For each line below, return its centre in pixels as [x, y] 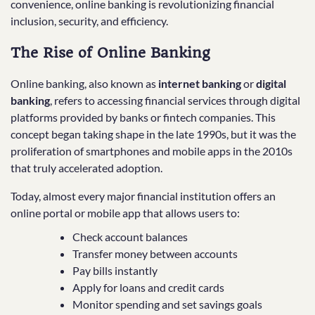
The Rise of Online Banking [110, 52]
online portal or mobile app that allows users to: [125, 213]
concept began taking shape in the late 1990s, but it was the [153, 134]
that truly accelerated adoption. [86, 168]
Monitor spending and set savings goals [167, 304]
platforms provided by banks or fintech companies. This [143, 117]
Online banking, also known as [84, 84]
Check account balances [130, 237]
